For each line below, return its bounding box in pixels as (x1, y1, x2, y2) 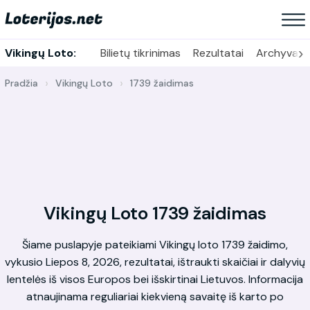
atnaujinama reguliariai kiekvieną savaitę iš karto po (26, 289, 284, 304)
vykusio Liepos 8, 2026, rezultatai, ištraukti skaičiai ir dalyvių (5, 255, 305, 269)
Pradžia (5, 77, 38, 89)
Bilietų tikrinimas (100, 46, 181, 60)
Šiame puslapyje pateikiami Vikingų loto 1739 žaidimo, (22, 237, 288, 252)
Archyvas (255, 46, 304, 60)
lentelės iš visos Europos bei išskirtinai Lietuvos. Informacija (7, 272, 303, 286)
